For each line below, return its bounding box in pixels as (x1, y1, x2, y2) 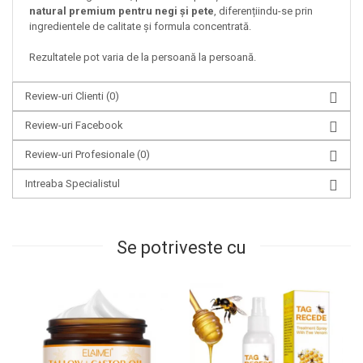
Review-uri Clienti (25, 90, 106, 103)
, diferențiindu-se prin (214, 5, 313, 18)
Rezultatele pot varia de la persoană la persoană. (29, 51, 261, 64)
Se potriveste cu (117, 237, 246, 258)
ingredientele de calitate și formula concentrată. (29, 20, 251, 33)
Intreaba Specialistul (25, 177, 120, 190)
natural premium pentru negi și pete (29, 5, 214, 18)
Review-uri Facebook (25, 119, 123, 132)
